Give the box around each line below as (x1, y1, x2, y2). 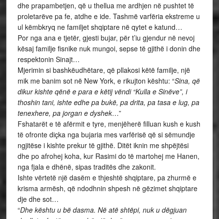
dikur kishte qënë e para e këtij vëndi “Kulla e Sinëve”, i (17, 87, 187, 96)
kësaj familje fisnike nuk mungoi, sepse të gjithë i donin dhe (17, 44, 200, 53)
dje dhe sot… (17, 194, 59, 204)
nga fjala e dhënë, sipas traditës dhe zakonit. (17, 162, 156, 172)
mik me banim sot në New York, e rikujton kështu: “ (17, 76, 175, 86)
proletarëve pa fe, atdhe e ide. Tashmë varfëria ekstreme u (17, 11, 200, 21)
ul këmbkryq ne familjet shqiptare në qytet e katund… (17, 22, 182, 32)
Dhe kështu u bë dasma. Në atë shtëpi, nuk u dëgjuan (20, 205, 187, 215)
